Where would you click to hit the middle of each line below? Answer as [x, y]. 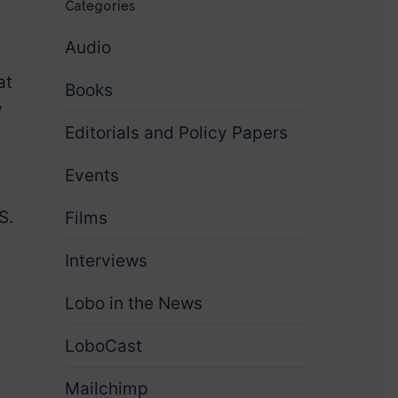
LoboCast [103, 346]
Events [92, 175]
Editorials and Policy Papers [176, 133]
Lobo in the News [133, 303]
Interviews [106, 261]
